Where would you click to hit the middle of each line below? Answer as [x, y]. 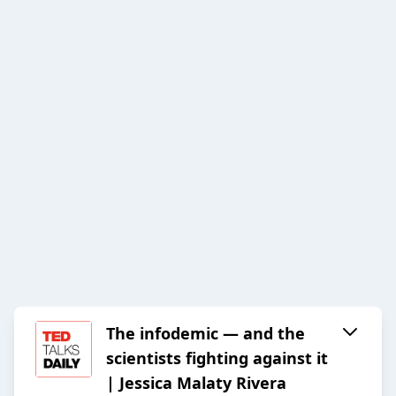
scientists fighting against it [217, 358]
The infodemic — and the [206, 334]
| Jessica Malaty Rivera [196, 383]
